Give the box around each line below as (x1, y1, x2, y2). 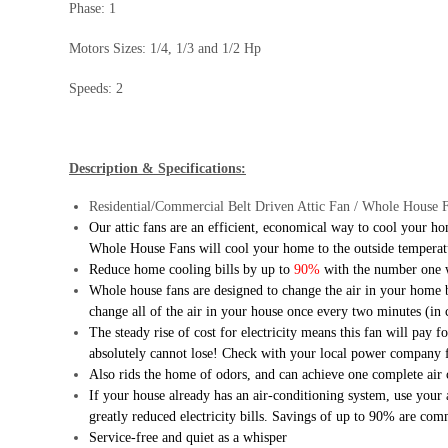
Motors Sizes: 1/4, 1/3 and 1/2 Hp (69, 41, 261, 57)
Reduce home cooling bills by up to (89, 262, 294, 278)
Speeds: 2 (69, 81, 123, 97)
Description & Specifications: (69, 161, 246, 177)
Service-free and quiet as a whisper (89, 430, 287, 446)
